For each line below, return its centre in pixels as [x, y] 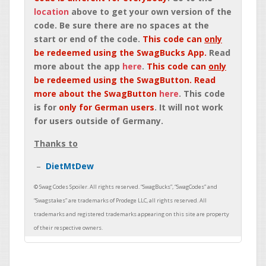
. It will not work [189, 107]
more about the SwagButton [96, 94]
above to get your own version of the [150, 12]
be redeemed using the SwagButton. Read [125, 80]
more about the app [78, 66]
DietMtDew [70, 166]
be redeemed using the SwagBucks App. [120, 53]
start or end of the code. [88, 39]
